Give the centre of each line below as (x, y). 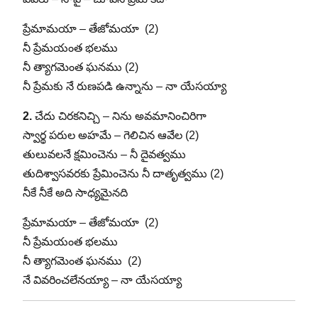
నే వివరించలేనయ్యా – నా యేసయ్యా (102, 280)
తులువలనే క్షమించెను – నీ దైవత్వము (104, 154)
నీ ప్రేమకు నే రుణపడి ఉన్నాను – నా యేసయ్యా (124, 86)
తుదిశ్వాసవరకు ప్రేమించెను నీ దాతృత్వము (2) (123, 174)
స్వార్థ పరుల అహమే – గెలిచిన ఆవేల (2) (110, 135)
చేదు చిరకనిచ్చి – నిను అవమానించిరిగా (119, 116)
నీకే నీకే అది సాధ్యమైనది (75, 193)
